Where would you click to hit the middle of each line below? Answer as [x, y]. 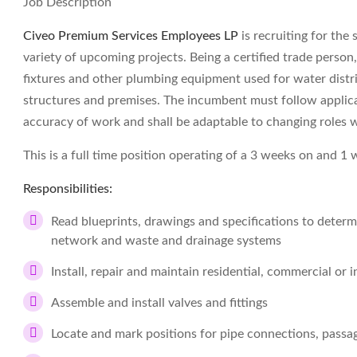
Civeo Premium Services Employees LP [131, 36]
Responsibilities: [68, 189]
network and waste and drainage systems [166, 241]
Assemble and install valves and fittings [159, 303]
